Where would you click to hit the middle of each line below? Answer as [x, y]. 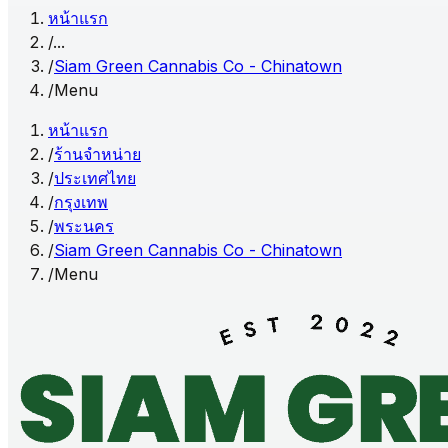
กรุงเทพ [81, 202]
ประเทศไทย [95, 178]
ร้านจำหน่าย [97, 154]
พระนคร [84, 226]
